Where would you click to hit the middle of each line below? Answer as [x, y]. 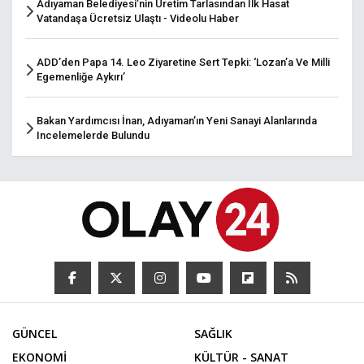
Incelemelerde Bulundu [93, 136]
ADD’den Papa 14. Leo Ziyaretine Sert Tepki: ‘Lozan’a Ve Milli [183, 63]
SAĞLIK [213, 333]
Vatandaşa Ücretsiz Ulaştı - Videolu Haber [138, 19]
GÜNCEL [35, 333]
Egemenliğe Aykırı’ [81, 77]
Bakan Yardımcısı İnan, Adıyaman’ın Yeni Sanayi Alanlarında [177, 121]
